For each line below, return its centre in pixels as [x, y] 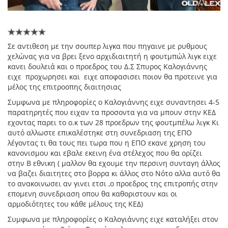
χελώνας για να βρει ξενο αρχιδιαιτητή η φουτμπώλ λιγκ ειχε [112, 56]
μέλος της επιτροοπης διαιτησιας [64, 87]
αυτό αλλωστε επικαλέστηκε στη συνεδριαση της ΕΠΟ [100, 133]
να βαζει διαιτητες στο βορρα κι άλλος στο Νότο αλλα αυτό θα [114, 174]
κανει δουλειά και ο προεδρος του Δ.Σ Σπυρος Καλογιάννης [107, 67]
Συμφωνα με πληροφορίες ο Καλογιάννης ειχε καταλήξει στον [113, 219]
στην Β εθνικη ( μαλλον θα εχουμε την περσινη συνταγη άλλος [114, 163]
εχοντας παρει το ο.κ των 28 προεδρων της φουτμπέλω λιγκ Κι [113, 123]
